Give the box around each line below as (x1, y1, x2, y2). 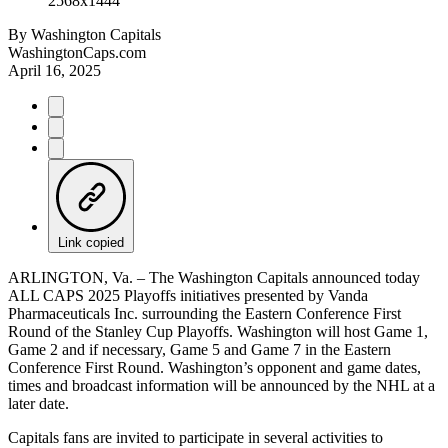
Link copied (58, 234, 124, 250)
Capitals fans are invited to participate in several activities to (8, 428, 383, 446)
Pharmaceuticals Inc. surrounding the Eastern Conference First (8, 304, 401, 322)
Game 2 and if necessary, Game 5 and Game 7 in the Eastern (8, 340, 391, 358)
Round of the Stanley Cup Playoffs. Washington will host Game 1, (8, 322, 428, 340)
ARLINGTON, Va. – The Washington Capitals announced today (8, 268, 420, 286)
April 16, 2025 (8, 61, 101, 79)
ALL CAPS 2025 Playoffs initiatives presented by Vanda (8, 286, 368, 304)
